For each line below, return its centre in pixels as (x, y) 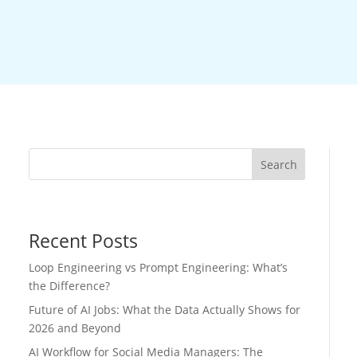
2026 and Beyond (75, 328)
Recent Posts (83, 240)
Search (279, 165)
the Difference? (69, 285)
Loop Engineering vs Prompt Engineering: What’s (158, 267)
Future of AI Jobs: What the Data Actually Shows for (164, 309)
